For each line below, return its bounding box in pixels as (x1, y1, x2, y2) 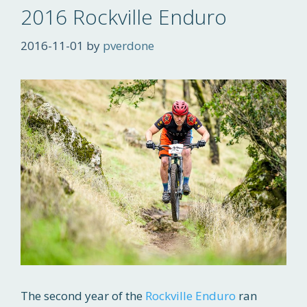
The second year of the (21, 287, 145, 304)
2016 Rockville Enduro (21, 3, 227, 32)
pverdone (103, 37, 154, 53)
